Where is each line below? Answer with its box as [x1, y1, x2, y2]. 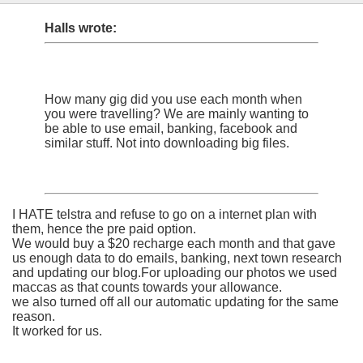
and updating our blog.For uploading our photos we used [12, 266, 337, 280]
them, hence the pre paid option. [12, 222, 196, 237]
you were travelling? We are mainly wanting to [45, 107, 309, 122]
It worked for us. [12, 324, 102, 339]
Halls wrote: [45, 21, 117, 36]
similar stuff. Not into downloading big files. [45, 136, 289, 151]
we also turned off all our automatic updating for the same [12, 295, 339, 310]
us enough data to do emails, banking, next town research [12, 251, 342, 266]
